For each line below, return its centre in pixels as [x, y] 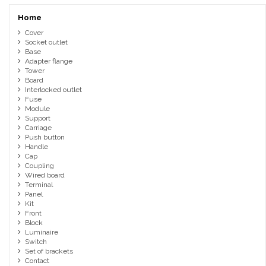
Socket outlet [46, 42]
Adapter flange [48, 61]
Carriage [38, 128]
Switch [36, 242]
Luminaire [41, 232]
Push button [45, 137]
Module [37, 109]
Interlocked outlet [53, 90]
